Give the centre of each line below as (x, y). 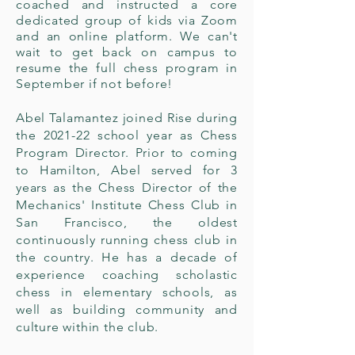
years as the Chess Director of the (127, 187)
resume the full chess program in (127, 68)
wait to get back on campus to (127, 52)
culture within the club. (90, 327)
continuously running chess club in (127, 240)
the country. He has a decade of (127, 257)
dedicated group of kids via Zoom (127, 20)
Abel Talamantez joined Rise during (127, 118)
